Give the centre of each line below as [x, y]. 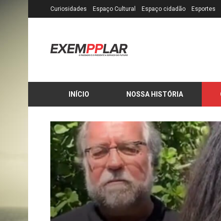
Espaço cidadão [164, 9]
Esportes [203, 9]
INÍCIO [79, 94]
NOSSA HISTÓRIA [155, 94]
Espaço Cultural [114, 9]
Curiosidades [69, 9]
